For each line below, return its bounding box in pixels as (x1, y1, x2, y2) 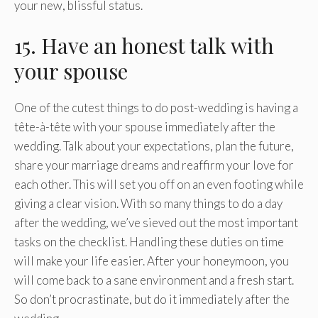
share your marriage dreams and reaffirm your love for (14, 158, 294, 173)
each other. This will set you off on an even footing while (14, 177, 304, 192)
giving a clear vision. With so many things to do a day (14, 196, 283, 212)
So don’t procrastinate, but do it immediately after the (14, 292, 290, 307)
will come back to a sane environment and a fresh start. (14, 273, 294, 288)
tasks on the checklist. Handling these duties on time (14, 234, 284, 250)
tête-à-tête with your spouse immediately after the (14, 119, 275, 135)
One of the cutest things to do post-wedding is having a (14, 100, 298, 116)
